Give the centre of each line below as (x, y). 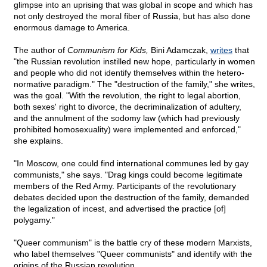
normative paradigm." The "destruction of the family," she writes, (134, 84)
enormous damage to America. (72, 28)
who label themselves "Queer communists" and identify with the (133, 254)
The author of (41, 50)
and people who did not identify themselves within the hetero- (129, 73)
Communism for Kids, (108, 50)
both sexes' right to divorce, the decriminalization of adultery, (128, 107)
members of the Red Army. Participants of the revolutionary (125, 186)
